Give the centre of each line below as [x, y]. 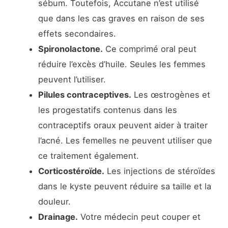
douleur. [54, 201]
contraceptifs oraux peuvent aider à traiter [123, 125]
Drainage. [58, 217]
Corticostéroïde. [71, 171]
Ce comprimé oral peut [149, 49]
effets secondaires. [77, 33]
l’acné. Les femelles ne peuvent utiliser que [125, 140]
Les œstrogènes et [170, 94]
